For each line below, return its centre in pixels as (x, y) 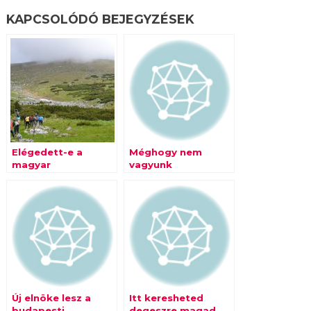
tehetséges (158, 177)
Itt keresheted (166, 298)
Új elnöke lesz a (51, 298)
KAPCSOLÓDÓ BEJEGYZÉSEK (100, 19)
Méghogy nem (165, 152)
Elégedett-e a (47, 152)
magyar (31, 165)
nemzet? (151, 190)
